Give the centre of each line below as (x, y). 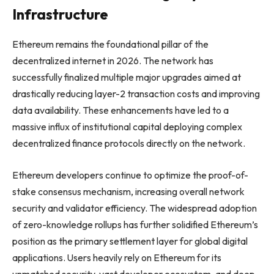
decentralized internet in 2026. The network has (113, 61)
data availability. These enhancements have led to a (120, 110)
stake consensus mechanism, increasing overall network (128, 191)
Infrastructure (60, 14)
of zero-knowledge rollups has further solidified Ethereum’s (135, 224)
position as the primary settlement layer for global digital (130, 241)
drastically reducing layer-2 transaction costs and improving (136, 94)
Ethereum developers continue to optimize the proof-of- (130, 175)
